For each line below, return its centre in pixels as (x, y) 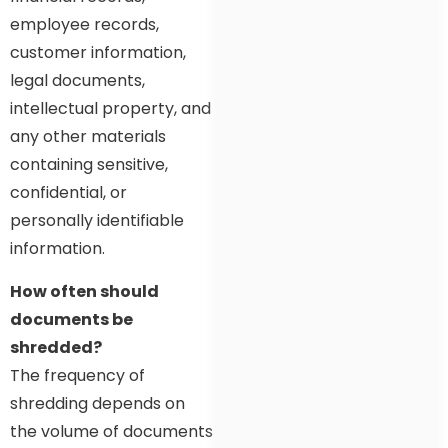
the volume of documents (111, 431)
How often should (84, 291)
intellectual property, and (110, 109)
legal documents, (77, 81)
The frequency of (77, 375)
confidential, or (68, 193)
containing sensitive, (89, 165)
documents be (71, 319)
